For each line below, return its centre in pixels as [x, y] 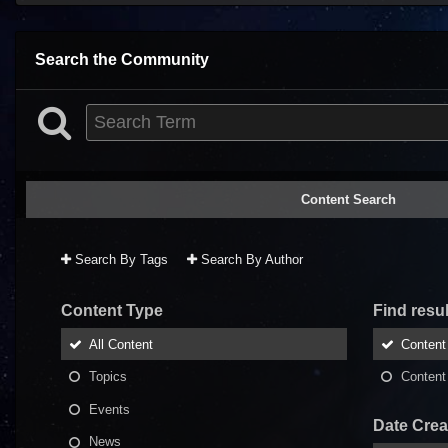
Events [109, 409]
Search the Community [122, 59]
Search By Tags [119, 259]
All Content [121, 344]
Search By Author [250, 259]
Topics [108, 376]
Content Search [348, 199]
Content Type [112, 310]
